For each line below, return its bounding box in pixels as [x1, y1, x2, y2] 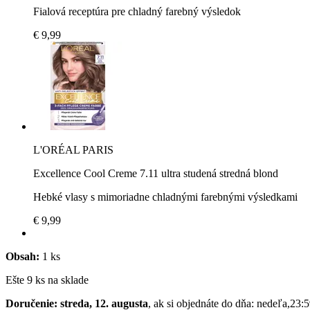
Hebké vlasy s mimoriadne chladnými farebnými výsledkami [33, 190, 298, 203]
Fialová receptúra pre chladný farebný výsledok [33, 5, 241, 17]
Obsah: [6, 250, 39, 262]
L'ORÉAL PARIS [33, 143, 113, 156]
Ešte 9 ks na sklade [6, 273, 89, 286]
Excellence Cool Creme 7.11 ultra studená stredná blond [33, 167, 278, 179]
